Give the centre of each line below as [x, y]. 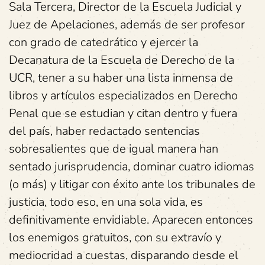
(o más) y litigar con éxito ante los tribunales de [132, 184]
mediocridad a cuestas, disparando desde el [124, 255]
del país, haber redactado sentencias [104, 131]
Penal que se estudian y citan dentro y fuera [123, 113]
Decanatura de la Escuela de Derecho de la [122, 60]
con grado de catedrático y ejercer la [104, 42]
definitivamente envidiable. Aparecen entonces [131, 220]
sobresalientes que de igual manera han [114, 149]
